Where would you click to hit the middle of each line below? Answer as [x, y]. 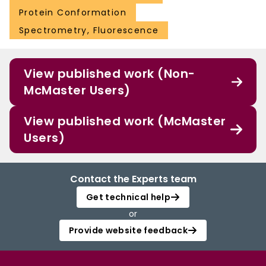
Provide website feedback [128, 231]
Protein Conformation [73, 13]
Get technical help [128, 197]
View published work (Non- [110, 74]
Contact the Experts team [133, 179]
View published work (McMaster [125, 121]
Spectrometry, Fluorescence [89, 31]
